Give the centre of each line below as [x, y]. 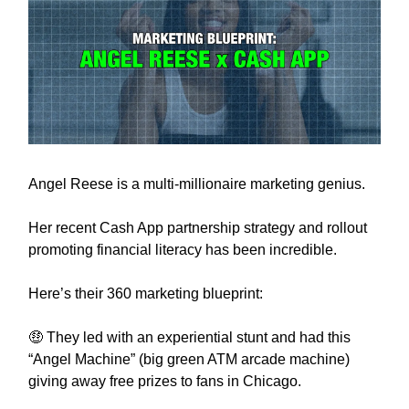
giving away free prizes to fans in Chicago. [165, 382]
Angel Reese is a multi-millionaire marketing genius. [197, 184]
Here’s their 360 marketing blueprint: [146, 294]
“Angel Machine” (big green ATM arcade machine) [189, 360]
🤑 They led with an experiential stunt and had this [189, 338]
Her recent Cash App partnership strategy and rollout [198, 228]
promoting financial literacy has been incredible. [183, 250]
